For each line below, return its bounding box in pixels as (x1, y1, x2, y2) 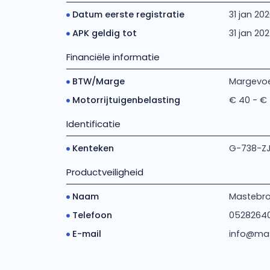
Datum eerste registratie (72, 8, 184, 20)
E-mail (72, 228, 101, 240)
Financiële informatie (66, 51, 160, 63)
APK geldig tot (72, 27, 137, 39)
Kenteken (72, 142, 114, 154)
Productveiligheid (66, 166, 143, 178)
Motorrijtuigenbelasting (72, 94, 180, 106)
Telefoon (72, 209, 112, 221)
